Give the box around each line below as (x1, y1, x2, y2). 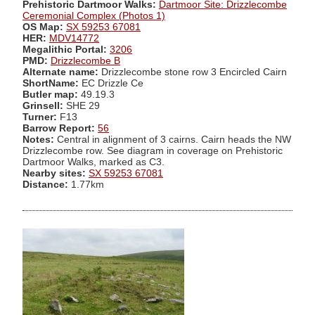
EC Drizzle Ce (79, 77, 143, 89)
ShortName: (22, 77, 79, 89)
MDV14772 (49, 32, 99, 44)
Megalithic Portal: (22, 44, 107, 55)
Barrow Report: (22, 122, 95, 134)
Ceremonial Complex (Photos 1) (22, 10, 165, 21)
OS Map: (22, 21, 63, 32)
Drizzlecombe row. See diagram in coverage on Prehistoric (22, 145, 283, 156)
